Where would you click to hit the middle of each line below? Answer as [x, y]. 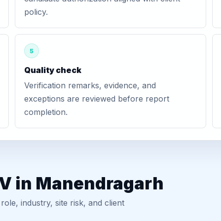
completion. [46, 112]
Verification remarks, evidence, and [90, 85]
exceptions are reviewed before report [96, 99]
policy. [36, 12]
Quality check [53, 70]
